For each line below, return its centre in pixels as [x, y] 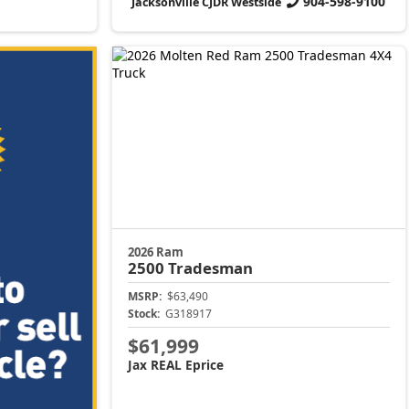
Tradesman [211, 267]
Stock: [144, 313]
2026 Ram [156, 252]
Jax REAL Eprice [176, 365]
